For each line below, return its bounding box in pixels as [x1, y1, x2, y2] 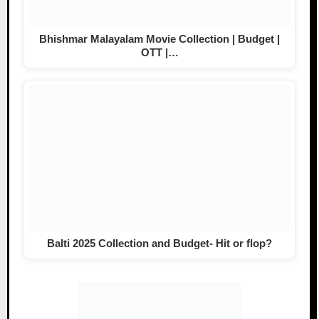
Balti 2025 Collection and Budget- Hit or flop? [47, 237, 272, 250]
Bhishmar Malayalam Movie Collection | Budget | [39, 33, 280, 46]
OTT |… [140, 46, 179, 59]
